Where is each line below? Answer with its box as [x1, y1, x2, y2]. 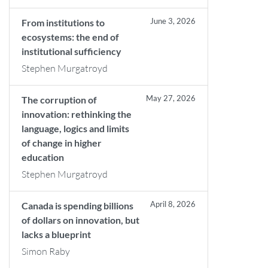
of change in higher [22, 137, 102, 148]
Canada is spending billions [22, 200, 133, 211]
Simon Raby [22, 245, 70, 257]
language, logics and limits [22, 123, 129, 134]
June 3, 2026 [150, 16, 196, 26]
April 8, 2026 [150, 199, 196, 209]
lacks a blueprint [22, 229, 91, 240]
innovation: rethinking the [22, 108, 132, 120]
